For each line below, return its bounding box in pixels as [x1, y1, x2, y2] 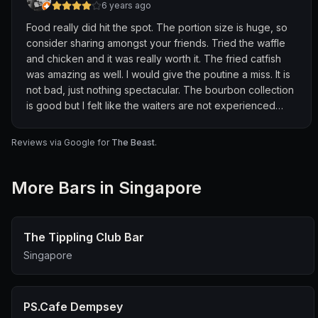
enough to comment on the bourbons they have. [26, 115, 253, 127]
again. [26, 146, 54, 158]
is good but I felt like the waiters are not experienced [26, 99, 275, 111]
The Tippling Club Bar [23, 230, 144, 244]
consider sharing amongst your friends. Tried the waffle [26, 37, 285, 49]
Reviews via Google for [11, 137, 111, 148]
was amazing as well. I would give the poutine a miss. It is [26, 68, 290, 80]
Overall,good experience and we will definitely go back [26, 131, 288, 143]
